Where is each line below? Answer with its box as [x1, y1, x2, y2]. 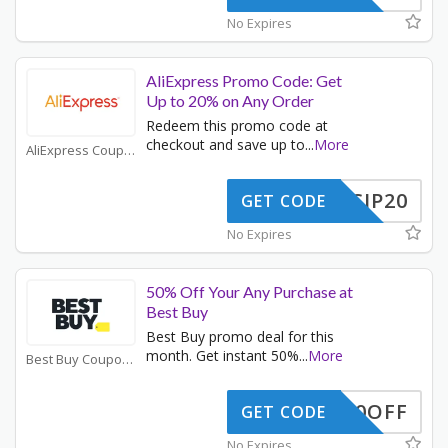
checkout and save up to [146, 135, 305, 155]
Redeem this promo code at [146, 116, 328, 136]
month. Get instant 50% [146, 346, 299, 366]
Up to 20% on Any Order [146, 91, 314, 111]
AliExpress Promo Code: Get [146, 71, 342, 91]
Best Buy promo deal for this [146, 327, 334, 347]
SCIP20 [338, 187, 408, 215]
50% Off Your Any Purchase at [146, 282, 353, 302]
